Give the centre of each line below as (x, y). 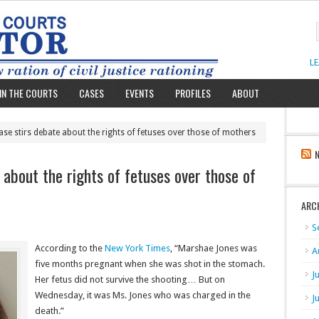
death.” (49, 311)
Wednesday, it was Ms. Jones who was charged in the (143, 295)
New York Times (137, 248)
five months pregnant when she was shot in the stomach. (150, 264)
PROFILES (193, 93)
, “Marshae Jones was (214, 248)
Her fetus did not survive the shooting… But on (130, 279)
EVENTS (140, 93)
